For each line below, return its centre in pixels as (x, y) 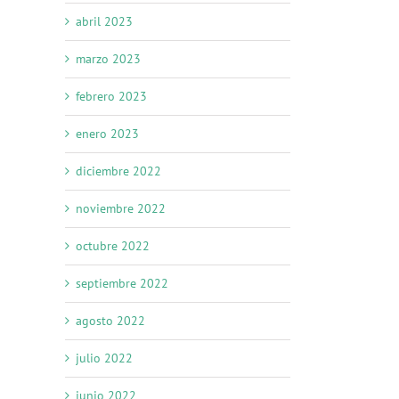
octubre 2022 (113, 246)
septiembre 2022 (122, 284)
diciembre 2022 (118, 171)
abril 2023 (104, 22)
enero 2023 (107, 134)
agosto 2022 (110, 321)
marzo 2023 (108, 59)
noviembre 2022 (121, 209)
